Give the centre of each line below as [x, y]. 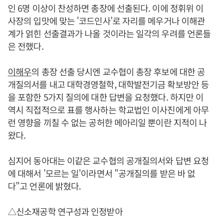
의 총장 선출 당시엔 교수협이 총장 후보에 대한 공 [118, 71]
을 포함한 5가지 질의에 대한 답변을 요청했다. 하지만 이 [106, 97]
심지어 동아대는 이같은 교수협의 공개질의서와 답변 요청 [109, 160]
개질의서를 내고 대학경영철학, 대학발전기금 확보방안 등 [109, 84]
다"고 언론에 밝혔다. [44, 186]
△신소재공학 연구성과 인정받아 [65, 211]
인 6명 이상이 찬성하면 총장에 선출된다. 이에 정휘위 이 [106, 8]
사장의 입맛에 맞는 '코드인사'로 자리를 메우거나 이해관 [107, 21]
